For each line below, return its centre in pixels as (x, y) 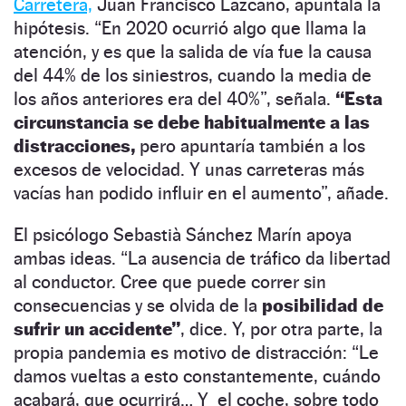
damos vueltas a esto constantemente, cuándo (197, 376)
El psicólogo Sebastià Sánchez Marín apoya (183, 234)
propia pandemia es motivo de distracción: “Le (196, 352)
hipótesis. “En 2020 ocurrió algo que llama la (190, 28)
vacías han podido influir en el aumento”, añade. (201, 193)
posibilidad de (323, 305)
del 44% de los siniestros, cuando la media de (193, 75)
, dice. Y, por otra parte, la (281, 329)
